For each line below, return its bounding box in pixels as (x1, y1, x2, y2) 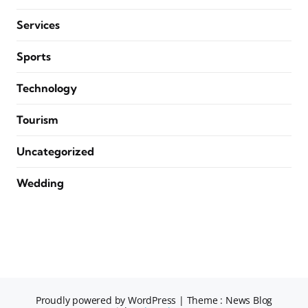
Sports (16, 49, 51, 63)
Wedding (16, 176, 64, 190)
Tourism (16, 113, 58, 126)
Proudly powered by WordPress (35, 294, 179, 307)
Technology (16, 81, 77, 95)
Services (16, 18, 60, 32)
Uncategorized (16, 144, 94, 158)
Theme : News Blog (186, 294, 273, 307)
